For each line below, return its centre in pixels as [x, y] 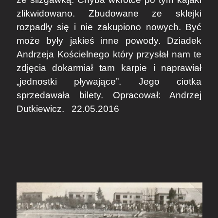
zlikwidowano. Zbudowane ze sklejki [109, 14]
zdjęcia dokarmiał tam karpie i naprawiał [109, 68]
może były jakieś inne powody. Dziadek [109, 41]
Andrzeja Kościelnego [63, 54]
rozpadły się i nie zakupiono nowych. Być [109, 27]
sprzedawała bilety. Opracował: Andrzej [109, 95]
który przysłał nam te [155, 54]
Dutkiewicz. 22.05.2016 [68, 109]
